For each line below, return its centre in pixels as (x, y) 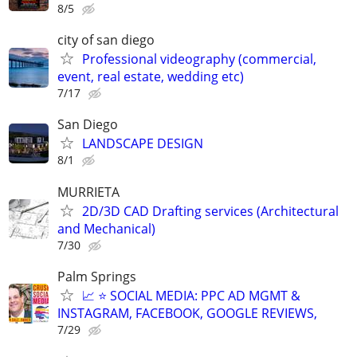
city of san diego (106, 40)
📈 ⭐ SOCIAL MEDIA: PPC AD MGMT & (191, 295)
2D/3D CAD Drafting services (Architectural (210, 211)
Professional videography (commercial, (199, 59)
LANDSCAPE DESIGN (143, 144)
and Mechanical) (106, 228)
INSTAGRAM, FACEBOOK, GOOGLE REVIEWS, (187, 313)
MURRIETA (88, 192)
